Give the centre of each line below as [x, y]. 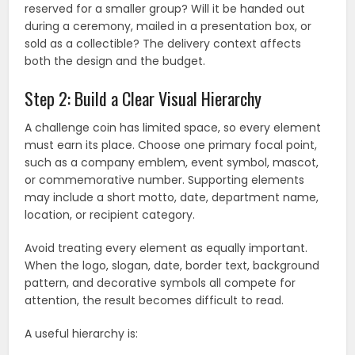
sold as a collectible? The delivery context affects [163, 44]
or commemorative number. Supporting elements [165, 180]
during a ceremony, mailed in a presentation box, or [168, 27]
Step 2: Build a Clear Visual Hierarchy [143, 99]
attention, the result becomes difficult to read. [155, 301]
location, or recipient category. [110, 215]
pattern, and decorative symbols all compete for [160, 283]
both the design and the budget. [115, 61]
